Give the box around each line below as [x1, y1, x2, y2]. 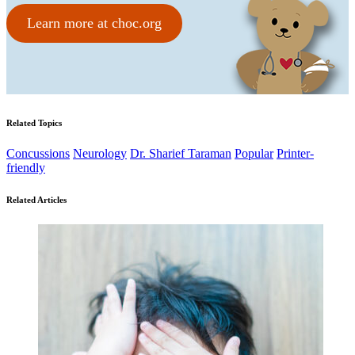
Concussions [6, 147, 70, 161]
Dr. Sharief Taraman [130, 147, 231, 161]
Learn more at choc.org [26, 14, 162, 31]
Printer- [277, 147, 314, 161]
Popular [235, 147, 273, 161]
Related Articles [6, 195, 67, 205]
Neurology [73, 147, 127, 161]
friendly [6, 161, 45, 175]
